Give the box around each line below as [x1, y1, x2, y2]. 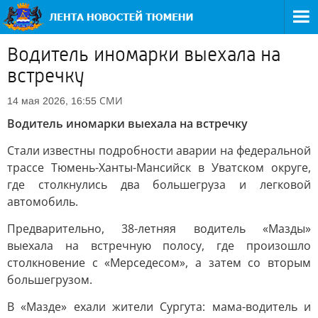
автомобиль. [7, 194, 78, 209]
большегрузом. [7, 272, 92, 287]
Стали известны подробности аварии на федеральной [7, 143, 311, 158]
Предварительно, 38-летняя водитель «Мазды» [7, 221, 311, 236]
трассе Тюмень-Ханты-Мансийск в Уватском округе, [7, 160, 311, 175]
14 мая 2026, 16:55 [7, 95, 97, 106]
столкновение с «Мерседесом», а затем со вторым [7, 255, 311, 270]
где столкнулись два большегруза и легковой [7, 177, 311, 192]
